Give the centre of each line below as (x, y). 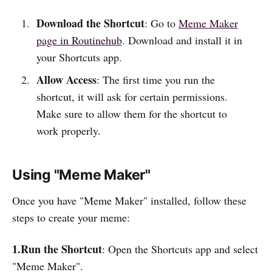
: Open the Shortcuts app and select (180, 249)
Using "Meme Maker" (81, 175)
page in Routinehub (79, 40)
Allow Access (66, 79)
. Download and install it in (182, 40)
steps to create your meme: (71, 217)
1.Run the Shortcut (57, 249)
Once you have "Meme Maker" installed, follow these (129, 200)
